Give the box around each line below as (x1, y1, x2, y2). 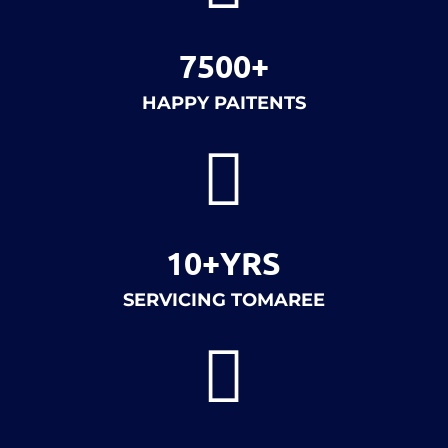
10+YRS (166, 243, 282, 283)
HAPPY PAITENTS (141, 92, 306, 114)
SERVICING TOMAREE (122, 289, 325, 311)
